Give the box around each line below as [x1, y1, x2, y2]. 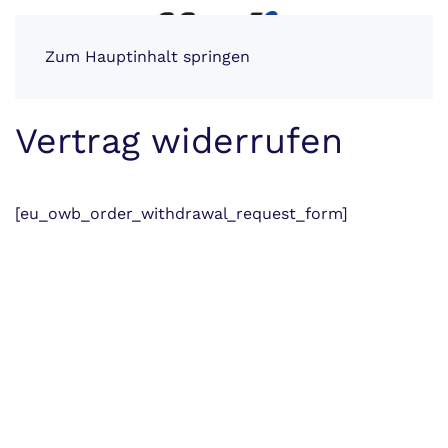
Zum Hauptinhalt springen [45, 47, 250, 66]
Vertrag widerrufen [15, 120, 343, 162]
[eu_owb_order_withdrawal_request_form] [15, 204, 348, 223]
